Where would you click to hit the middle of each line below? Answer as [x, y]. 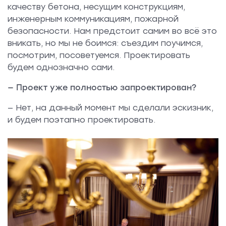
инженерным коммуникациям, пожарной [93, 19]
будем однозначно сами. [61, 68]
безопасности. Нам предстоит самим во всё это [112, 31]
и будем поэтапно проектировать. [81, 120]
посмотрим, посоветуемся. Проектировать [99, 55]
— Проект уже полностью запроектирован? [102, 88]
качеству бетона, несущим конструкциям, [96, 7]
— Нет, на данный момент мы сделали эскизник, [110, 108]
